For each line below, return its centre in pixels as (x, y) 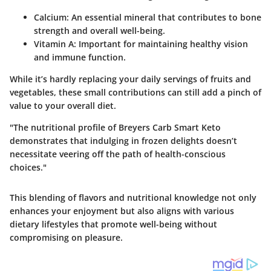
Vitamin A (54, 44)
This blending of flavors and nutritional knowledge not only (133, 198)
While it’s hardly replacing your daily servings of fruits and (130, 79)
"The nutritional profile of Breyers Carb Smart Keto (115, 128)
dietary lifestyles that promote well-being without (113, 224)
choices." (28, 168)
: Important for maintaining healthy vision (161, 44)
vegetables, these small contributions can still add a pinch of (135, 93)
